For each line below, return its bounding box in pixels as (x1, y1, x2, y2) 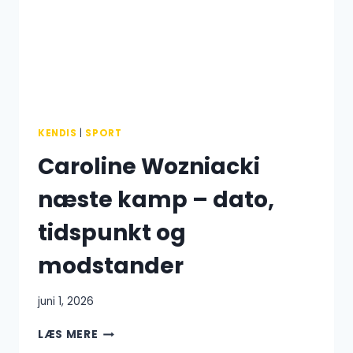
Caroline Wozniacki (38, 150, 260, 182)
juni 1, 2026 (38, 294, 94, 310)
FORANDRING (97, 2, 176, 18)
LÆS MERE (38, 327, 98, 343)
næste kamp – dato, (38, 184, 274, 215)
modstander (38, 250, 184, 281)
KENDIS (38, 126, 77, 139)
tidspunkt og (38, 217, 186, 248)
